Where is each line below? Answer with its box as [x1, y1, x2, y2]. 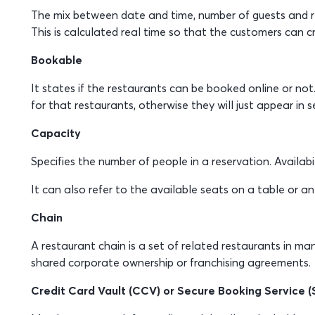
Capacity [30, 126, 81, 140]
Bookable [30, 53, 82, 67]
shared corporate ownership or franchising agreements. [30, 255, 311, 269]
